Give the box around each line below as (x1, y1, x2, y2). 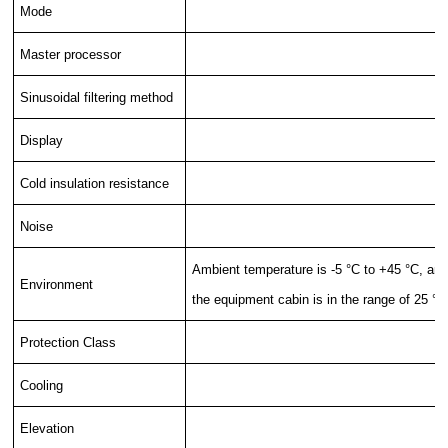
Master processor (20, 46, 122, 62)
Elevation (20, 420, 75, 436)
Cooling (20, 377, 64, 393)
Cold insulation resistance (20, 175, 170, 191)
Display (20, 132, 64, 148)
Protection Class (20, 334, 117, 350)
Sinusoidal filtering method (20, 89, 174, 105)
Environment (20, 276, 94, 292)
